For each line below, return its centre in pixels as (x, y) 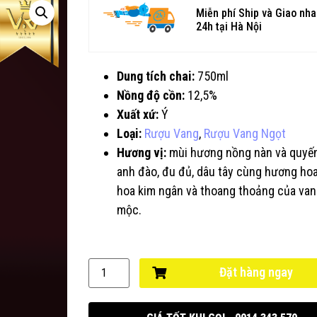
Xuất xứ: (138, 115)
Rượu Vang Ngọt (245, 134)
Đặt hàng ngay (256, 272)
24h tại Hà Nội (229, 27)
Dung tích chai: (156, 76)
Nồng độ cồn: (151, 96)
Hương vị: (143, 153)
